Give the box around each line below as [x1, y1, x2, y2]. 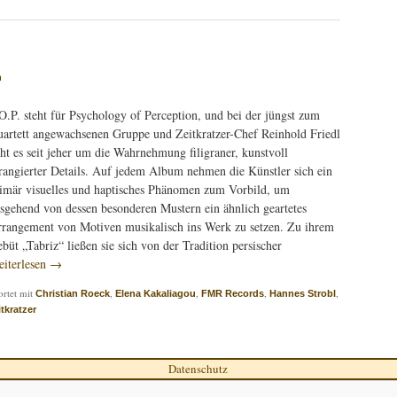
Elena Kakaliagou [115, 288, 196, 300]
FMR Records [201, 288, 264, 300]
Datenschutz [168, 360, 229, 377]
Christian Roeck [35, 288, 110, 300]
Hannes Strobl [269, 288, 336, 300]
